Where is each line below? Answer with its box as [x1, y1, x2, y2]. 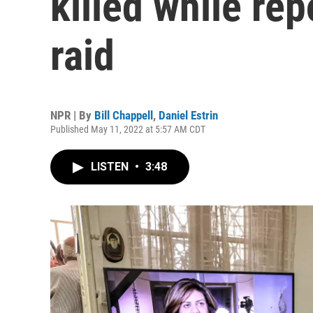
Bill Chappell [94, 108, 153, 122]
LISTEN [91, 160, 131, 173]
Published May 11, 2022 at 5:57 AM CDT [50, 124, 205, 135]
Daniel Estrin [159, 108, 218, 122]
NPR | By [50, 108, 94, 122]
